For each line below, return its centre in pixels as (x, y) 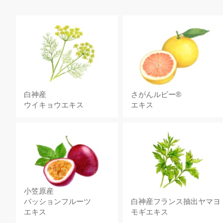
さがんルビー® (156, 94)
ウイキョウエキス (54, 105)
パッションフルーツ (58, 201)
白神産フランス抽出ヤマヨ (176, 201)
